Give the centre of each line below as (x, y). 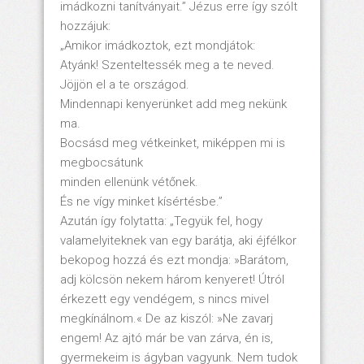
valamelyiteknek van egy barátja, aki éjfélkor (178, 240)
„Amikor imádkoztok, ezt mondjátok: (158, 45)
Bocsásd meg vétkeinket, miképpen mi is (173, 143)
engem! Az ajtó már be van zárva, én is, (167, 338)
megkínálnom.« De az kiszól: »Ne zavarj (167, 318)
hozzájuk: (85, 26)
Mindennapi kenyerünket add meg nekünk (173, 104)
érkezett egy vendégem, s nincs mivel (165, 299)
